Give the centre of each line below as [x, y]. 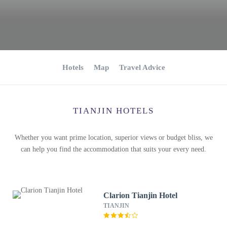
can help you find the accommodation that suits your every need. [113, 149]
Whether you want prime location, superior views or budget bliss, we [113, 138]
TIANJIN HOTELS [113, 111]
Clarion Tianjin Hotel [141, 195]
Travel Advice [142, 67]
